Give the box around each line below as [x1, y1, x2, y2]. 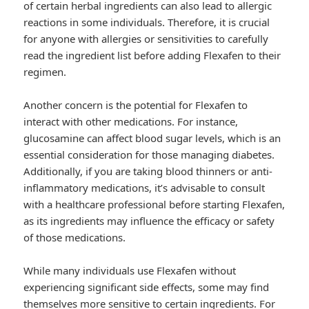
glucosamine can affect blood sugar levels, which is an [23, 131, 281, 146]
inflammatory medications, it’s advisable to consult [23, 181, 266, 195]
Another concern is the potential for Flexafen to [23, 98, 248, 112]
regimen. [23, 65, 67, 79]
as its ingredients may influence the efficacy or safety [23, 214, 275, 228]
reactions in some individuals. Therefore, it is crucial [23, 15, 270, 30]
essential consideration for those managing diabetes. [23, 148, 275, 162]
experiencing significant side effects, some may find [23, 280, 270, 295]
